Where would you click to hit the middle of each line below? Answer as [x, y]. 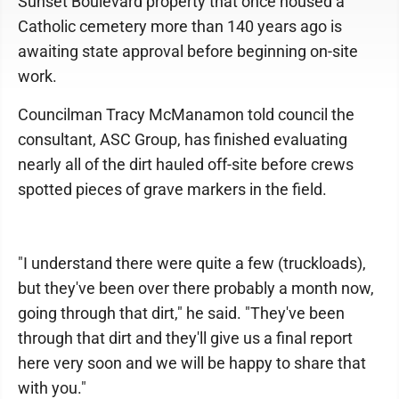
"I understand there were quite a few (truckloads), [192, 263]
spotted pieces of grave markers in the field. [172, 189]
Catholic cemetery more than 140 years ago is [180, 26]
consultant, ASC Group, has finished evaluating [183, 139]
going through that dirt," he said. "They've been [181, 313]
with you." [52, 388]
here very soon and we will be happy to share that [192, 363]
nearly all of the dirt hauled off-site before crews [186, 164]
